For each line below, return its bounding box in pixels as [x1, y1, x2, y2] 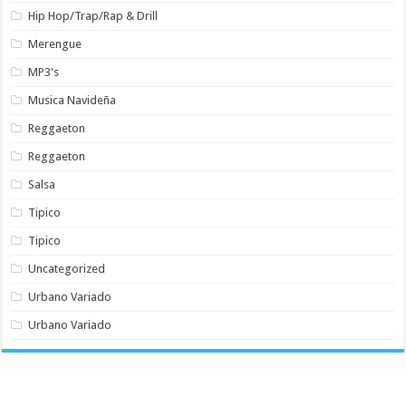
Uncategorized [28, 261, 106, 275]
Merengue [28, 36, 82, 51]
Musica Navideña [28, 92, 117, 107]
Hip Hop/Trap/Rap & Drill [28, 8, 159, 23]
